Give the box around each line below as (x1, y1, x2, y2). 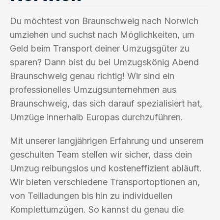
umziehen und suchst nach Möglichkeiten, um (10, 29, 194, 40)
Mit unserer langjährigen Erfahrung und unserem (10, 135, 204, 146)
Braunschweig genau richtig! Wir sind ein (10, 70, 174, 81)
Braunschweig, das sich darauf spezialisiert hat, (10, 98, 202, 109)
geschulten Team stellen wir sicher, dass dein (10, 149, 192, 160)
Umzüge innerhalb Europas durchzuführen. (10, 111, 183, 122)
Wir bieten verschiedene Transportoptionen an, (10, 176, 200, 187)
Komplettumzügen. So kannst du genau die (10, 204, 184, 215)
